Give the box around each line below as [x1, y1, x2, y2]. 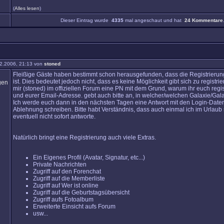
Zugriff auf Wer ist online [33, 182, 98, 189]
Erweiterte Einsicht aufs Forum [33, 203, 115, 210]
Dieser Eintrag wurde [60, 17, 111, 23]
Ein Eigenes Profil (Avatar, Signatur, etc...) [33, 154, 145, 161]
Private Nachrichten [33, 161, 86, 168]
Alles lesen [14, 5, 39, 11]
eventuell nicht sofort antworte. [13, 113, 95, 120]
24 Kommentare [184, 17, 223, 23]
